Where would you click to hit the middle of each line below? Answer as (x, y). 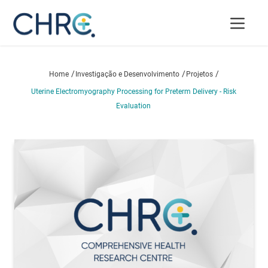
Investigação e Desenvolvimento (128, 74)
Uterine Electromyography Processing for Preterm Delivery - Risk (134, 92)
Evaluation (133, 106)
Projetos (200, 74)
